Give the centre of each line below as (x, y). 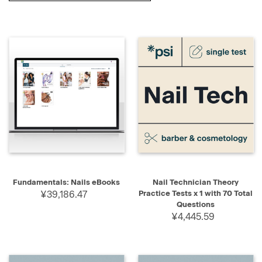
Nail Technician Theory (196, 182)
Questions (196, 205)
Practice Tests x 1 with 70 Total (196, 194)
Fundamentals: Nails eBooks (66, 182)
